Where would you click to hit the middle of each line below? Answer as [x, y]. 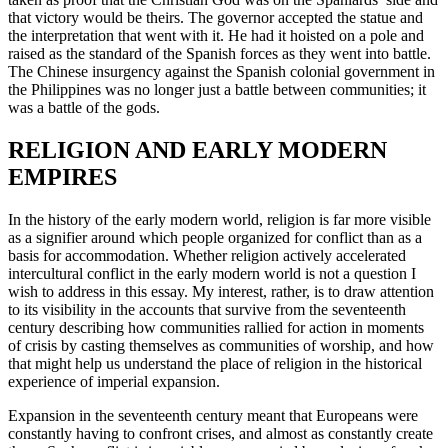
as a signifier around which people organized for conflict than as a [215, 238]
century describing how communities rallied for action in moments [216, 328]
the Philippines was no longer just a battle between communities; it [217, 90]
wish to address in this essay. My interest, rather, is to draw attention [221, 292]
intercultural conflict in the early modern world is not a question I [212, 274]
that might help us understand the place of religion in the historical [215, 364]
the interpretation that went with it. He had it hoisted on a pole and [216, 36]
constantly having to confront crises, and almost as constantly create [220, 434]
